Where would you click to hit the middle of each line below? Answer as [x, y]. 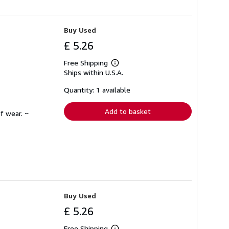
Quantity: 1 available [97, 89]
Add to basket [128, 111]
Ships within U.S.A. [94, 72]
